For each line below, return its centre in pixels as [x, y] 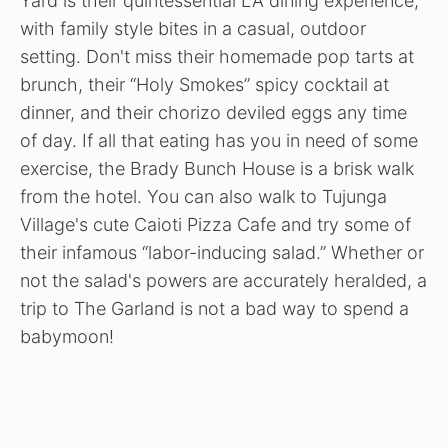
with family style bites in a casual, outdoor [193, 29]
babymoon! [67, 337]
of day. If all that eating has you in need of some [219, 141]
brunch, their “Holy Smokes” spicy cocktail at [204, 85]
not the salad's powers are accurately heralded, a [223, 281]
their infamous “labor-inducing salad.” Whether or [222, 253]
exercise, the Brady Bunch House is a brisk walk [217, 169]
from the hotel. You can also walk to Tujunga [203, 197]
